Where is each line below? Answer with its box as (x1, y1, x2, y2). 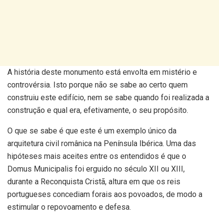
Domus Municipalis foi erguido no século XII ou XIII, (7, 164, 185, 174)
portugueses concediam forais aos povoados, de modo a (7, 189, 202, 199)
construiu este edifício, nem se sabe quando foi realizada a (7, 92, 209, 102)
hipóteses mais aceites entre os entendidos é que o (7, 151, 186, 161)
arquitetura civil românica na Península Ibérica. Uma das (7, 138, 196, 148)
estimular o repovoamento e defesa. (7, 202, 131, 212)
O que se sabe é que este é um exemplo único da (7, 126, 176, 135)
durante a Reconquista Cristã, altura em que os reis (7, 176, 180, 186)
